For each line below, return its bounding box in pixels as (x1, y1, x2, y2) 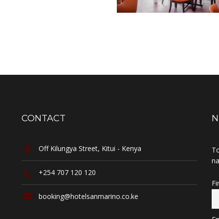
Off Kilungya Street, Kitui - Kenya (38, 143, 141, 153)
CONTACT (21, 112, 66, 124)
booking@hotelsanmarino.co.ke (38, 191, 138, 201)
